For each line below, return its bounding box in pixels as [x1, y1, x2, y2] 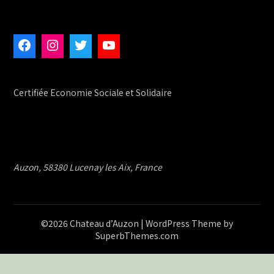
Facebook [31, 34, 95, 56]
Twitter [87, 34, 138, 56]
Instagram [59, 34, 127, 56]
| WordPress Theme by [141, 217, 233, 229]
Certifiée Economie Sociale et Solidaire [13, 86, 172, 98]
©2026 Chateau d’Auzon [41, 217, 141, 229]
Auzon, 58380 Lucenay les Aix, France [13, 160, 163, 173]
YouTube [116, 34, 174, 56]
